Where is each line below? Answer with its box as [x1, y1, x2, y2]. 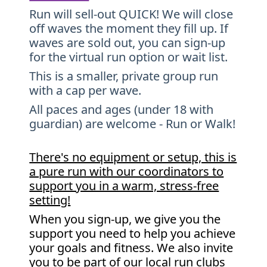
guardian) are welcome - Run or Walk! [29, 116, 236, 132]
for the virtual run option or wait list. [29, 49, 228, 65]
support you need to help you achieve [29, 225, 236, 241]
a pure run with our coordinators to [29, 163, 224, 179]
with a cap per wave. [29, 82, 142, 98]
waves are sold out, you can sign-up [29, 35, 226, 51]
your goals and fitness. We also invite [29, 240, 234, 256]
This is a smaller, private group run [29, 68, 219, 84]
